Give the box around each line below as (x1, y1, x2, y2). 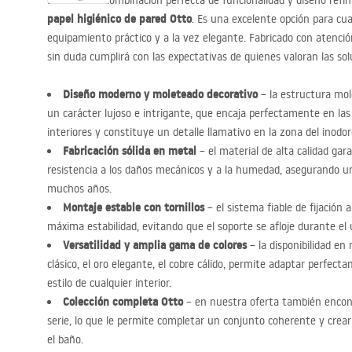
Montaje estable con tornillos (63, 200, 204, 215)
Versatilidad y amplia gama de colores (63, 237, 247, 253)
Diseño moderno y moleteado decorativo (63, 86, 258, 102)
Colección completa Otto (63, 294, 183, 310)
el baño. (47, 332, 83, 346)
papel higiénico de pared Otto (47, 11, 192, 27)
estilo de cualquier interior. (47, 276, 171, 290)
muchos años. (47, 181, 112, 196)
